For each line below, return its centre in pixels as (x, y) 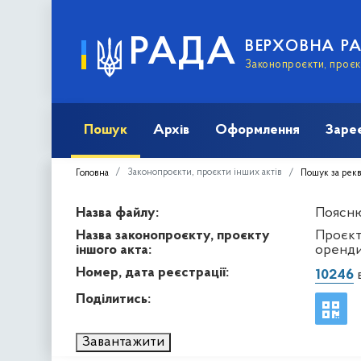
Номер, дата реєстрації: (152, 272)
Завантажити (123, 342)
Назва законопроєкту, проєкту (173, 235)
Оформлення (257, 130)
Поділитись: (113, 299)
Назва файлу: (117, 213)
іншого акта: (114, 250)
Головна (92, 173)
